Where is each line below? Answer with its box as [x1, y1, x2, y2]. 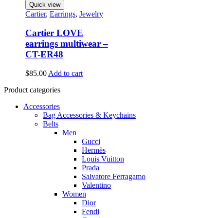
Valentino [82, 181, 111, 189]
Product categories [4, 85, 60, 94]
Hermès [82, 145, 106, 154]
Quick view [29, 1, 60, 9]
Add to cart [48, 69, 83, 77]
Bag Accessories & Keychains [43, 110, 136, 119]
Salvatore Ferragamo [82, 172, 145, 181]
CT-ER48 [25, 49, 63, 60]
